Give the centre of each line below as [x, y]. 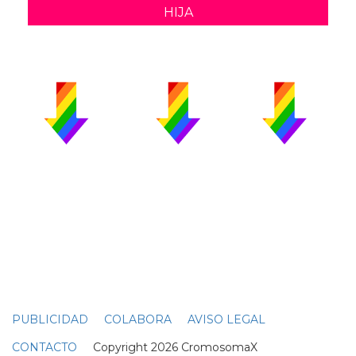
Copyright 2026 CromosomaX [167, 347]
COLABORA [138, 319]
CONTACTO [44, 347]
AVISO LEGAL [226, 319]
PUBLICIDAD [50, 319]
